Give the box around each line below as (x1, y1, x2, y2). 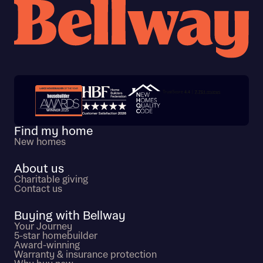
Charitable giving (14, 174, 88, 186)
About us (14, 163, 64, 176)
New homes (14, 137, 66, 148)
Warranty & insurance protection (14, 249, 157, 261)
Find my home (14, 125, 93, 139)
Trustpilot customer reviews (130, 99, 254, 110)
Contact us (14, 184, 62, 195)
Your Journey (14, 221, 72, 232)
